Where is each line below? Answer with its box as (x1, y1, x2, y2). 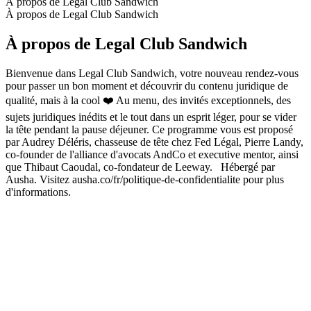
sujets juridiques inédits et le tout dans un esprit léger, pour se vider (6, 110, 296, 123)
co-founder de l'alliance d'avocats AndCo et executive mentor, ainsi (6, 148, 299, 160)
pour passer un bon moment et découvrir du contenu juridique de (6, 79, 288, 92)
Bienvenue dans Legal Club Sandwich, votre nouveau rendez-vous (6, 67, 299, 79)
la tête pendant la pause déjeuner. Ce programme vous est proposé (6, 123, 293, 135)
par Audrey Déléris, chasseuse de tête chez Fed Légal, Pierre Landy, (6, 135, 303, 148)
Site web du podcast (6, 198, 94, 210)
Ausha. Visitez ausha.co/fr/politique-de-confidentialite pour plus (6, 173, 284, 185)
